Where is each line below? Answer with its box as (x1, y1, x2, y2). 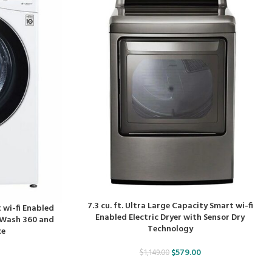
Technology (147, 222, 193, 236)
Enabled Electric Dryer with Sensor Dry (95, 210, 245, 225)
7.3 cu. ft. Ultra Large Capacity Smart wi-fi (87, 199, 253, 213)
